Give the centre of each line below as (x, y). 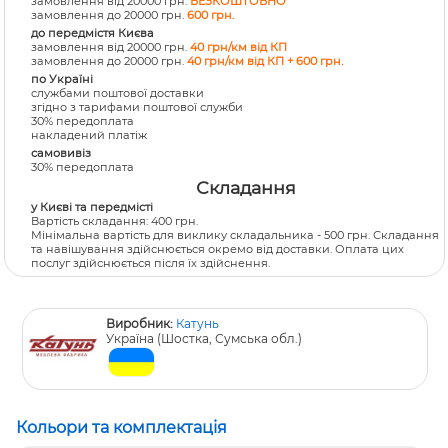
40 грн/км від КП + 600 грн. (265, 60)
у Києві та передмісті (92, 206)
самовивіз (61, 153)
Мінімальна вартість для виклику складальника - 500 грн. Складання (235, 234)
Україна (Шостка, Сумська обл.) (204, 338)
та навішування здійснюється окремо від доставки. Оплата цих (218, 248)
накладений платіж (89, 135)
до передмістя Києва (93, 32)
